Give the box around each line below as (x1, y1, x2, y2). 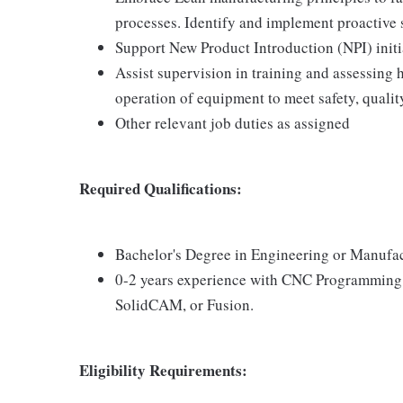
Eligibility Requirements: (79, 359, 247, 381)
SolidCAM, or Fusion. (115, 294, 254, 315)
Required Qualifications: (79, 177, 242, 200)
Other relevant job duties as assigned (115, 112, 350, 133)
